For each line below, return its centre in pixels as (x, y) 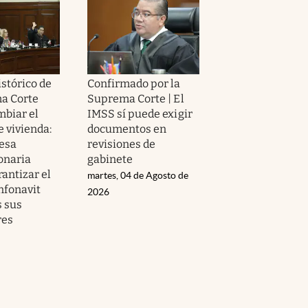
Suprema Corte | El (136, 98)
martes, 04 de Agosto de (138, 175)
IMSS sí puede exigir (140, 113)
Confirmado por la (134, 83)
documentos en (127, 129)
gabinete (110, 159)
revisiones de (122, 144)
